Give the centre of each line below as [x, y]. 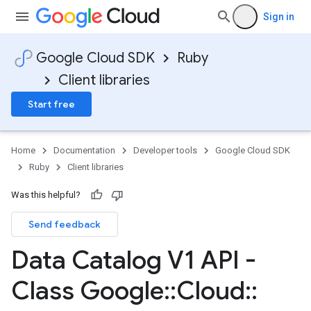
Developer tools [165, 150]
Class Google [87, 291]
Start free [51, 104]
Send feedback [65, 224]
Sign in [279, 17]
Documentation [84, 150]
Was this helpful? [46, 195]
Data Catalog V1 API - [134, 260]
